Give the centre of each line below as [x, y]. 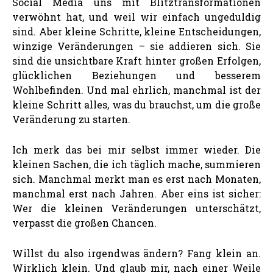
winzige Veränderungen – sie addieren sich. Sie [136, 46]
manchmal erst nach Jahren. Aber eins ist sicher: [136, 193]
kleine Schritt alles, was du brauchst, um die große [136, 104]
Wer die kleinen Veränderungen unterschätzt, [136, 208]
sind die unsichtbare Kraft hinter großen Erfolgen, [136, 60]
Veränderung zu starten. [71, 119]
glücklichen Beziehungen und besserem [136, 75]
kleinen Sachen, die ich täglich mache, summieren [136, 164]
